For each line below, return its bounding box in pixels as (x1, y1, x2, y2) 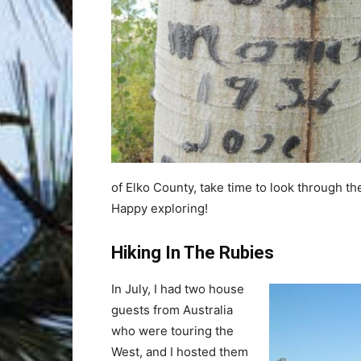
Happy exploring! (111, 200, 208, 216)
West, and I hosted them (111, 343, 248, 359)
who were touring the (111, 322, 234, 338)
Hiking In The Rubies (111, 242, 274, 263)
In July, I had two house (111, 280, 244, 297)
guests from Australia (111, 301, 233, 317)
